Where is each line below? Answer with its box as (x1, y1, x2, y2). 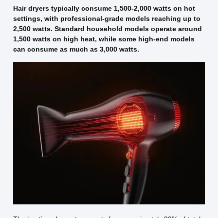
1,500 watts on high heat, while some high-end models (13, 35, 195, 43)
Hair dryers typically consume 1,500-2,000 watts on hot (13, 4, 195, 13)
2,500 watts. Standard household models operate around (13, 25, 202, 33)
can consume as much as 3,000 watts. (13, 45, 139, 54)
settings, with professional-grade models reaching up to (13, 15, 200, 23)
